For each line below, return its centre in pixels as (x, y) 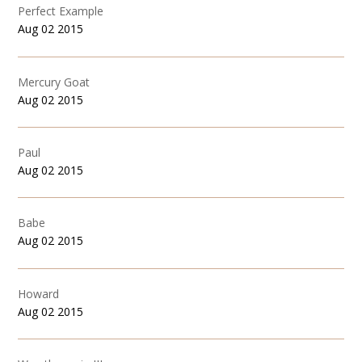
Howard (39, 293)
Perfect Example (61, 11)
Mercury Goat (54, 82)
